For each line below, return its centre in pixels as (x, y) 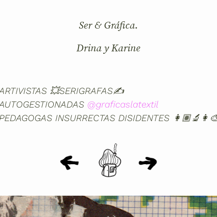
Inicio (98, 142)
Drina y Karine (108, 48)
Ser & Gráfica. (108, 25)
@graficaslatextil (123, 104)
